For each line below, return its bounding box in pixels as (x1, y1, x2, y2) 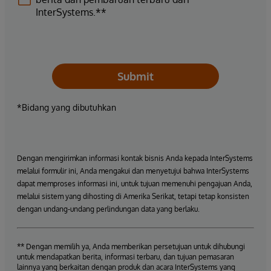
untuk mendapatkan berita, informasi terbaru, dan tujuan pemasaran (17, 252, 234, 261)
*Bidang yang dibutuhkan (17, 102, 116, 113)
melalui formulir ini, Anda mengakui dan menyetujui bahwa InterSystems (17, 166, 249, 175)
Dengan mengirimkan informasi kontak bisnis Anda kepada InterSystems (17, 153, 253, 163)
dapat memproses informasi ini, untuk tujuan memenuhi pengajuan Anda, (17, 178, 252, 188)
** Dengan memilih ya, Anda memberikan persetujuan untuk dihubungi (17, 241, 245, 251)
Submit (117, 69, 154, 83)
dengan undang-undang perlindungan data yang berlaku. (17, 204, 200, 214)
